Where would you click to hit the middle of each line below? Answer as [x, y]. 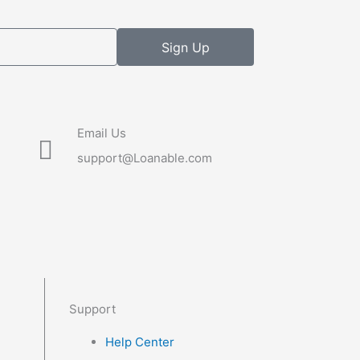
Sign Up [185, 47]
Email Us [102, 133]
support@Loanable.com [145, 158]
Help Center [140, 342]
